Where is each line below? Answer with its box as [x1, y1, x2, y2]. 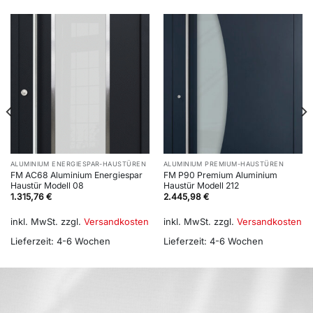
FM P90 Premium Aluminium [163, 169, 277, 180]
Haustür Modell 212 [163, 180, 239, 191]
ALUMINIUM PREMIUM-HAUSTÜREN [163, 160, 284, 168]
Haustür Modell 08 [10, 180, 84, 191]
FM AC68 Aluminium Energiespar [10, 169, 143, 180]
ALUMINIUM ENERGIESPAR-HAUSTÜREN [10, 160, 147, 168]
